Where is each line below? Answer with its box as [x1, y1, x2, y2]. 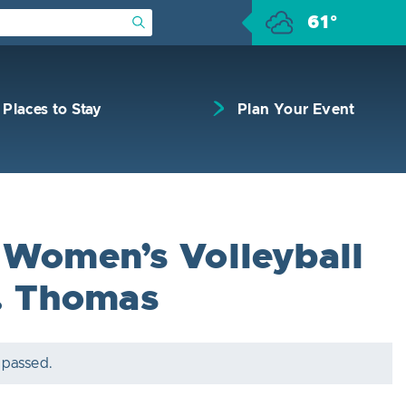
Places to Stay [3, 102, 102, 117]
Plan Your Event [237, 102, 355, 117]
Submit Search [131, 14, 227, 29]
